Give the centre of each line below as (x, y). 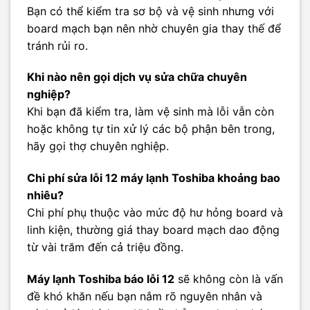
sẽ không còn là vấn (229, 279)
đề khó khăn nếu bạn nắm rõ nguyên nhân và (145, 296)
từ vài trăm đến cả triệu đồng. (105, 247)
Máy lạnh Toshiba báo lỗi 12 (101, 279)
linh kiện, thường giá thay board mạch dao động (153, 230)
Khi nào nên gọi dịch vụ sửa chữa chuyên (137, 77)
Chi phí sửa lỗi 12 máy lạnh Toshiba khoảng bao (154, 178)
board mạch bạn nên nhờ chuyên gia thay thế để (154, 28)
